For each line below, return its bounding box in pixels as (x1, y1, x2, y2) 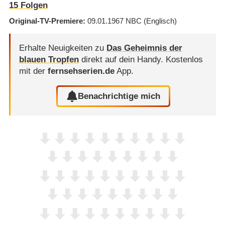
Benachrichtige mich (78, 91, 161, 101)
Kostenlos (165, 55, 203, 65)
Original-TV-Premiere (9, 16, 83, 25)
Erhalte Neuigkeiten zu (19, 43, 106, 53)
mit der (19, 66, 48, 76)
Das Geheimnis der (106, 43, 182, 53)
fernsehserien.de (47, 66, 115, 76)
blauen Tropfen (19, 55, 79, 65)
